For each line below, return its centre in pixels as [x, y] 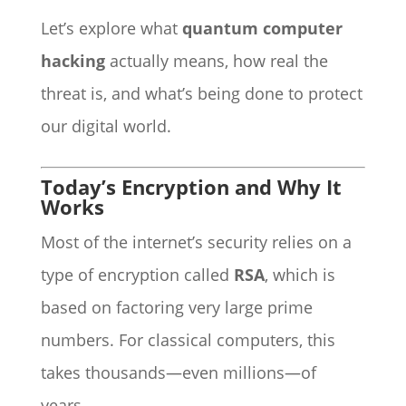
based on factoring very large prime [176, 307]
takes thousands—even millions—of [178, 372]
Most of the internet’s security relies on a [196, 242]
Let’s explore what [111, 28]
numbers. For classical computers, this [188, 340]
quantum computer [262, 28]
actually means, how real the [216, 61]
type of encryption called [137, 275]
